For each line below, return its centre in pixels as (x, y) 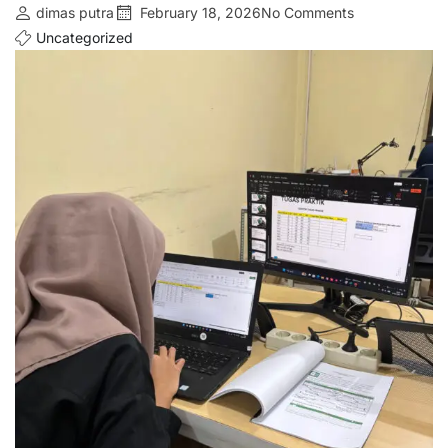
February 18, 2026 (200, 13)
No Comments (307, 13)
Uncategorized (84, 38)
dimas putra (75, 13)
